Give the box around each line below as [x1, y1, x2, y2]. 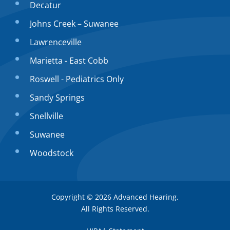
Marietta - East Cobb [30, 54, 108, 66]
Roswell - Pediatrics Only [30, 73, 124, 85]
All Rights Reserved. [81, 203, 149, 214]
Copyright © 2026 [51, 191, 113, 202]
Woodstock [30, 147, 73, 159]
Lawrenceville [30, 36, 82, 48]
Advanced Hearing [113, 191, 177, 202]
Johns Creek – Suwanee [30, 17, 119, 29]
